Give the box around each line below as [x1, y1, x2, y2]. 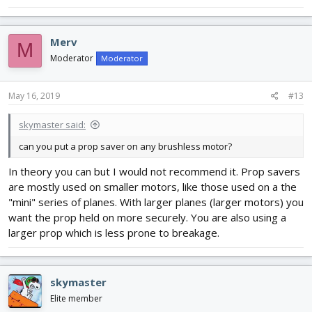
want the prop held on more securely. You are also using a [8, 210, 286, 224]
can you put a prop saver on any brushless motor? [19, 140, 232, 153]
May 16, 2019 [8, 90, 60, 102]
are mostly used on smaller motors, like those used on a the [8, 179, 297, 194]
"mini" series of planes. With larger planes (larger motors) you [8, 194, 304, 209]
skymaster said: [19, 118, 86, 132]
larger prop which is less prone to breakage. [8, 225, 219, 240]
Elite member [50, 292, 102, 304]
